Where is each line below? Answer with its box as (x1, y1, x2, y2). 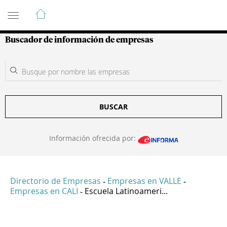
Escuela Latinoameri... (85, 185, 168, 197)
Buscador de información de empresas (5, 36, 154, 44)
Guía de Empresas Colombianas (5, 4, 187, 16)
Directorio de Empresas (10, 175, 101, 187)
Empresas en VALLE (107, 175, 181, 187)
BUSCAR (99, 102, 128, 111)
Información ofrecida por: (49, 133, 138, 143)
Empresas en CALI (10, 185, 78, 197)
